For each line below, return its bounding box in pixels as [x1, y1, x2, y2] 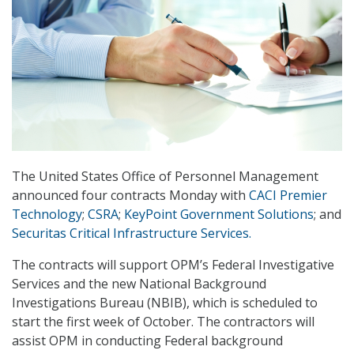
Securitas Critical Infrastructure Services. [12, 224, 251, 243]
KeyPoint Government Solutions [124, 205, 314, 224]
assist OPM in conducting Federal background [12, 332, 283, 350]
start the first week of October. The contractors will [12, 313, 314, 331]
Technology [12, 205, 82, 224]
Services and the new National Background [12, 275, 266, 293]
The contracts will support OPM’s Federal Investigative [12, 256, 334, 274]
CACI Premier [249, 186, 327, 205]
